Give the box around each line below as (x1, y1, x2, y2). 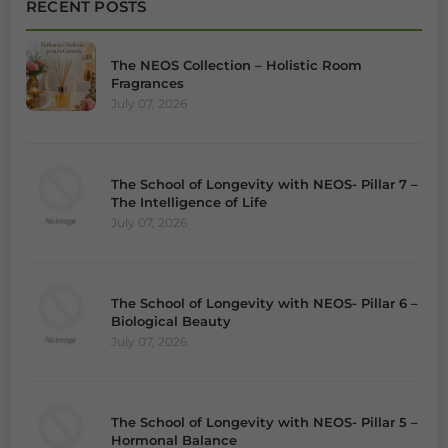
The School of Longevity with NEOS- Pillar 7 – (111, 175, 418, 192)
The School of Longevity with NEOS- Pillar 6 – (111, 294, 418, 311)
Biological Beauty (111, 312, 231, 329)
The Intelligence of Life (111, 193, 267, 210)
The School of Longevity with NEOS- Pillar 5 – (111, 413, 418, 430)
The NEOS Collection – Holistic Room (111, 56, 362, 73)
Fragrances (111, 74, 184, 91)
